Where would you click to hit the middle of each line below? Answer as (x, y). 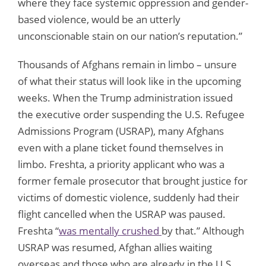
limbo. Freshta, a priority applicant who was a (121, 164)
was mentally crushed (110, 230)
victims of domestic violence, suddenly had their (129, 197)
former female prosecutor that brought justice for (133, 180)
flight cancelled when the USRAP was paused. (122, 214)
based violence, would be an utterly (99, 19)
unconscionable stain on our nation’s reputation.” (131, 36)
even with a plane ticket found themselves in (121, 147)
